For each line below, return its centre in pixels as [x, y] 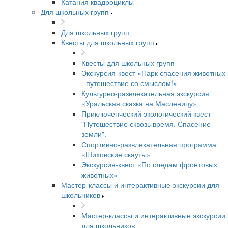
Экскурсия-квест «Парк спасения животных [153, 73]
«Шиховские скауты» [116, 154]
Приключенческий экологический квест [146, 113]
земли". [94, 134]
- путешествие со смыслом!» [129, 83]
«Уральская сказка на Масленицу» [139, 103]
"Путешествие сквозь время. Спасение [146, 123]
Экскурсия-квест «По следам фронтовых [149, 164]
